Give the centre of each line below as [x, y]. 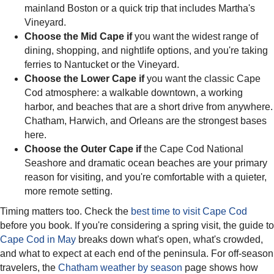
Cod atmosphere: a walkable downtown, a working [134, 93]
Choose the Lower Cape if [84, 79]
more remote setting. [68, 191]
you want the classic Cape [202, 79]
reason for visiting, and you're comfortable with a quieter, [146, 177]
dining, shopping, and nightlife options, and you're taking [146, 51]
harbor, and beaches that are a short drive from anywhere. [149, 107]
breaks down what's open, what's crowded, [169, 240]
